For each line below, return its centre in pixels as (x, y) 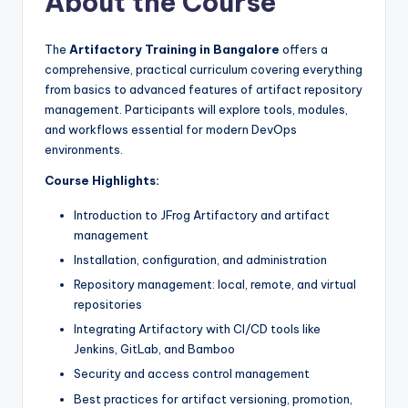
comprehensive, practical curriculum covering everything (204, 69)
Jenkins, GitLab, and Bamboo (154, 349)
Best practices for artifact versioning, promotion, (213, 398)
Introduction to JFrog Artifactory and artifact (202, 214)
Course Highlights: (102, 180)
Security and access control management (192, 374)
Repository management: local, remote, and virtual (215, 285)
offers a (304, 49)
